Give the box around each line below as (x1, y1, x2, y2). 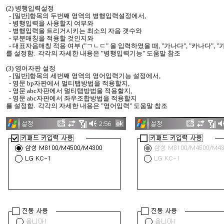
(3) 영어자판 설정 (6, 64, 55, 72)
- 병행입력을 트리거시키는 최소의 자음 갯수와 (6, 27, 142, 34)
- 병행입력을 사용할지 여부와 (6, 19, 93, 27)
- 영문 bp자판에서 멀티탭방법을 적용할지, (6, 79, 129, 87)
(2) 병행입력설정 (6, 4, 54, 12)
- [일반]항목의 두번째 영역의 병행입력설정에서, (6, 12, 146, 19)
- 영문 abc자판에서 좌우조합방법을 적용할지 (6, 94, 137, 102)
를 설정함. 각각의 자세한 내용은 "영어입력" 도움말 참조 (6, 102, 167, 109)
